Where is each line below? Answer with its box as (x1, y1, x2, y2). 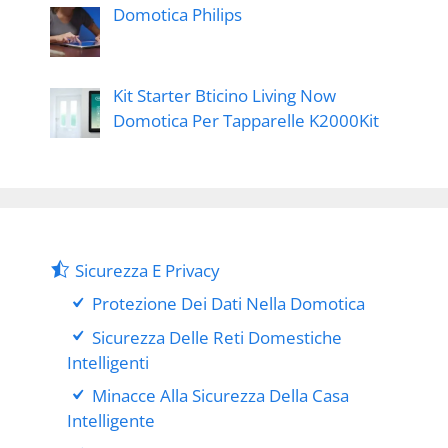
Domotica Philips (112, 2, 242, 26)
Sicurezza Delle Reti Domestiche (92, 325, 343, 349)
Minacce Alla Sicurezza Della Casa (92, 384, 350, 408)
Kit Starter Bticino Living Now (112, 83, 336, 107)
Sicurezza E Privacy (75, 258, 221, 282)
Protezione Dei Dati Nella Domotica (92, 292, 366, 316)
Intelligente (67, 409, 155, 433)
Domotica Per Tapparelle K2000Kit (112, 108, 379, 132)
